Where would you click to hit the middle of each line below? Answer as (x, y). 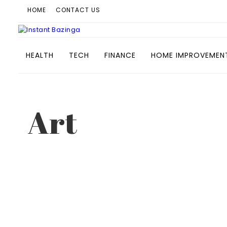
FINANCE (120, 55)
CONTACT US (78, 10)
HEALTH (40, 55)
